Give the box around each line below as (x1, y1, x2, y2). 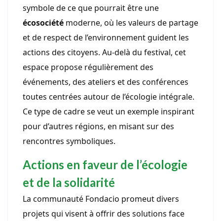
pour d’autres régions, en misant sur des (23, 121, 174, 132)
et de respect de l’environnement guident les (23, 32, 189, 43)
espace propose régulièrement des (23, 62, 153, 73)
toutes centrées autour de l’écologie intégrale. (23, 91, 194, 103)
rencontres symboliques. (23, 136, 115, 147)
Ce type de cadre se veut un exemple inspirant (23, 106, 194, 117)
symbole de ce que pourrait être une (23, 2, 159, 14)
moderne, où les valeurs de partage (64, 17, 198, 29)
